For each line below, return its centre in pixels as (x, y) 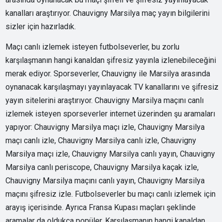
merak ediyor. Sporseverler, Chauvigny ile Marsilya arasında (108, 73)
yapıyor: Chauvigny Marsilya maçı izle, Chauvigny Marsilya (105, 127)
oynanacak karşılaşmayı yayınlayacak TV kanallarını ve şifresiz (112, 87)
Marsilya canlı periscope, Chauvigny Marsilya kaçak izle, (102, 167)
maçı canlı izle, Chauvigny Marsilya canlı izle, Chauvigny (101, 140)
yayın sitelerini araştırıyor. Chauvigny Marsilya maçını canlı (105, 100)
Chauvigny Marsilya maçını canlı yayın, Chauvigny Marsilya (105, 180)
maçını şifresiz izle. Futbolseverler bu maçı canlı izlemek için (111, 194)
